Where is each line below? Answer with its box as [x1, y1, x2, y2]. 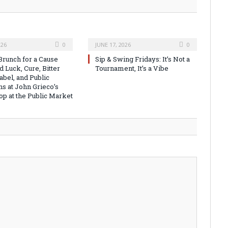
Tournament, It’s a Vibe [95, 64, 168, 73]
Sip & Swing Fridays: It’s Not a [95, 54, 190, 64]
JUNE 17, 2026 [95, 41, 131, 49]
